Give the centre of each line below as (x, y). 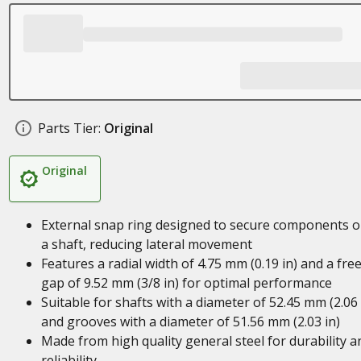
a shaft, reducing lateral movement (146, 244)
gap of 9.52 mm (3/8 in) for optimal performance (186, 283)
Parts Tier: (69, 128)
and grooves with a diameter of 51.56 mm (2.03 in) (190, 322)
